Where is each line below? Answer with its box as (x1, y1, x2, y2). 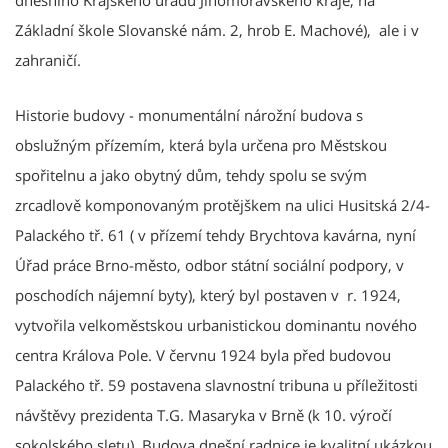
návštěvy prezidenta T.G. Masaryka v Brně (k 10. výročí (15, 404, 392, 425)
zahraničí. (15, 49, 81, 70)
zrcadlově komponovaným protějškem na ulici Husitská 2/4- (15, 194, 430, 215)
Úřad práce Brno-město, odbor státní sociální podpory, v (15, 254, 404, 275)
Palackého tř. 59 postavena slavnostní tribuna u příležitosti (15, 374, 418, 395)
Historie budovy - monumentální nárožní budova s (15, 104, 363, 125)
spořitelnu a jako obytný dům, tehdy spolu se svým (15, 164, 367, 185)
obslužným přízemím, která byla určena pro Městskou (15, 134, 387, 155)
